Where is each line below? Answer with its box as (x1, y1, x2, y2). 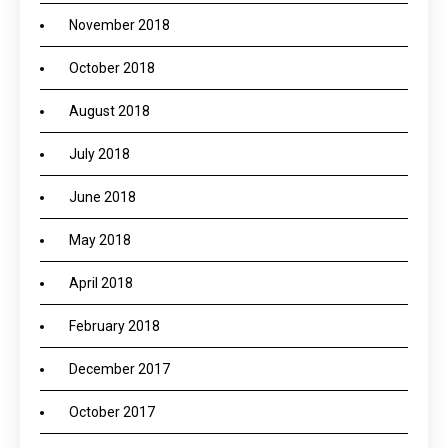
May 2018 (69, 232, 131, 248)
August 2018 (69, 103, 150, 119)
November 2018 (69, 17, 170, 33)
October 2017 (69, 404, 155, 420)
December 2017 (69, 361, 170, 377)
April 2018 (69, 275, 133, 291)
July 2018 (69, 146, 130, 162)
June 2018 (69, 189, 136, 205)
